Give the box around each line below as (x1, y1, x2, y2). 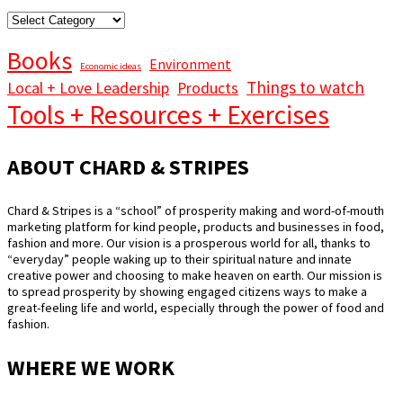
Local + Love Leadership (7, 77, 169, 98)
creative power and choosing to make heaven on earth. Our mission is (7, 267, 382, 284)
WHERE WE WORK (7, 354, 175, 382)
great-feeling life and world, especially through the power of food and (7, 300, 384, 317)
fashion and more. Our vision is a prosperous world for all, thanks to (7, 235, 371, 252)
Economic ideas (80, 59, 141, 72)
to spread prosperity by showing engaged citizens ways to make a (7, 283, 367, 300)
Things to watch (246, 76, 364, 98)
